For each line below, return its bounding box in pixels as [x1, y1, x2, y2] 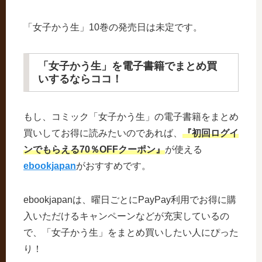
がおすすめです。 [76, 161, 151, 171]
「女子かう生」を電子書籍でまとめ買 [38, 60, 217, 73]
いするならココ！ [38, 73, 122, 85]
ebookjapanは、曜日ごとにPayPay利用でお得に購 [23, 195, 236, 205]
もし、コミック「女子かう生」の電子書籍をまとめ [23, 112, 239, 122]
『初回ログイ [182, 128, 239, 139]
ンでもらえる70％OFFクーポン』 [23, 144, 165, 155]
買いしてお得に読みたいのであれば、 [23, 128, 182, 139]
